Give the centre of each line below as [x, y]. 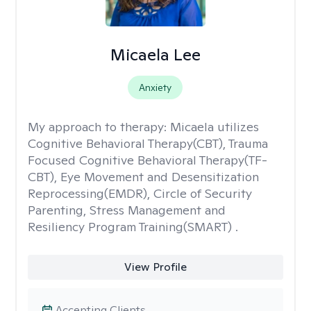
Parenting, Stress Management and [127, 210]
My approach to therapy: [99, 127]
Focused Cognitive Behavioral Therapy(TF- [148, 160]
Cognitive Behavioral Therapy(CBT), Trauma [148, 143]
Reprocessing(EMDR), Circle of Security [140, 193]
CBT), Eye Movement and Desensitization [143, 177]
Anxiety [155, 87]
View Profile [155, 267]
